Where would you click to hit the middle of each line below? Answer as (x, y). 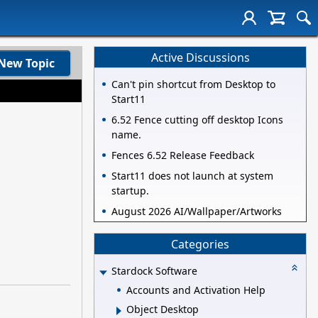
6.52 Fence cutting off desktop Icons (197, 120)
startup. (130, 191)
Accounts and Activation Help (196, 290)
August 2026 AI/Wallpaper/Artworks (197, 212)
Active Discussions (200, 57)
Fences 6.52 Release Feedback (183, 155)
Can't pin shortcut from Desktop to (193, 84)
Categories (200, 244)
